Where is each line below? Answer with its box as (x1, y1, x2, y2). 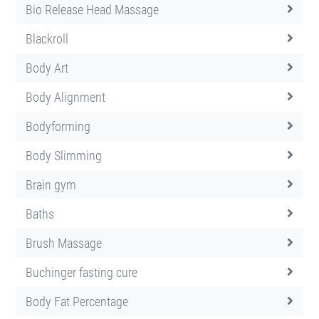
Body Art (26, 60, 68, 75)
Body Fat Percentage (26, 293, 128, 309)
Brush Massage (26, 235, 102, 251)
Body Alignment (26, 89, 105, 105)
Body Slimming (26, 147, 102, 163)
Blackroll (26, 31, 68, 46)
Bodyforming (26, 118, 90, 134)
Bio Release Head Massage (26, 1, 159, 17)
